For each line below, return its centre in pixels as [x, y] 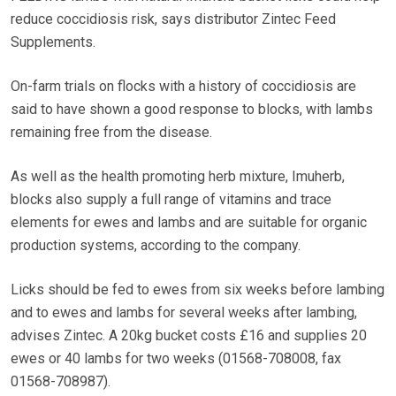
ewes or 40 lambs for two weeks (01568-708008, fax [176, 359]
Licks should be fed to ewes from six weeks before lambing [198, 290]
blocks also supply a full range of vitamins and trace [171, 200]
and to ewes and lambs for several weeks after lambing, [184, 313]
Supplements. [53, 42]
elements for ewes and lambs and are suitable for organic [189, 223]
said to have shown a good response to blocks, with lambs [192, 110]
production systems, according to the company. [156, 246]
